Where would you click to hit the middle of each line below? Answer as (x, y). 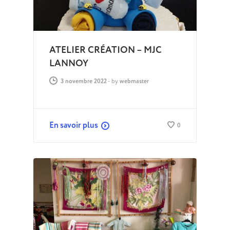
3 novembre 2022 (83, 82)
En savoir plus (73, 126)
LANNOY (69, 64)
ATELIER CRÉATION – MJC (105, 50)
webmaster (134, 82)
